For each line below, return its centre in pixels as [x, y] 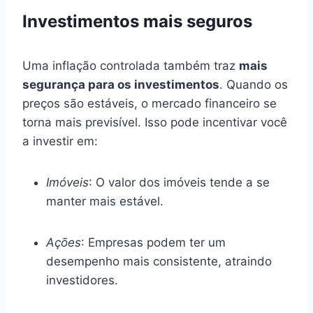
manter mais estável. [105, 201]
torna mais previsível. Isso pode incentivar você [155, 122]
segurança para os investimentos [121, 84]
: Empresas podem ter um [153, 242]
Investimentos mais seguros [137, 21]
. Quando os [254, 84]
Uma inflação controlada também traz [131, 65]
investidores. [82, 280]
